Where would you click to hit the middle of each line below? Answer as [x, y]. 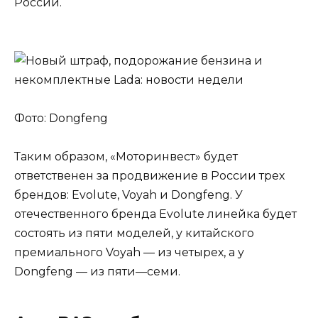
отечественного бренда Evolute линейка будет [155, 214]
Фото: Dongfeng [61, 118]
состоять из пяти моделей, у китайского [134, 233]
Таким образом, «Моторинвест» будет [126, 157]
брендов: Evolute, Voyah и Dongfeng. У [128, 195]
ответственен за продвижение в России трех [149, 176]
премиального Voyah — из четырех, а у [129, 252]
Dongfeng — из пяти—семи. [97, 272]
